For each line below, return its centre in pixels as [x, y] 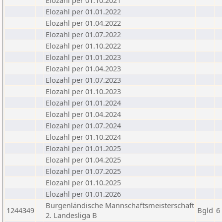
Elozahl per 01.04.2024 [83, 114]
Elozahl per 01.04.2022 [83, 23]
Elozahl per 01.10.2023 [83, 91]
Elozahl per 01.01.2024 [83, 103]
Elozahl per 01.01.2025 [83, 148]
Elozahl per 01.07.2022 [83, 34]
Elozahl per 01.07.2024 [83, 125]
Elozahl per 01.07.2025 [83, 171]
